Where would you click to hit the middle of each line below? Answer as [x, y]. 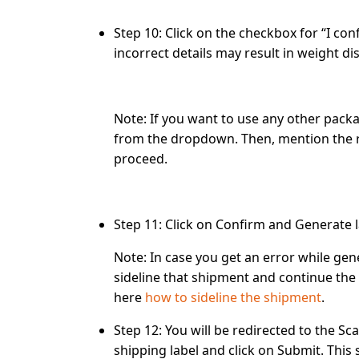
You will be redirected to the [252, 330]
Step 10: [138, 33]
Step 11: [138, 224]
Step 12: [139, 330]
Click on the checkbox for [242, 33]
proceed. [141, 159]
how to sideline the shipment [233, 297]
